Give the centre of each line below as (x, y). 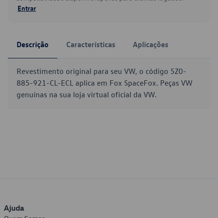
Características (91, 44)
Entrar (27, 8)
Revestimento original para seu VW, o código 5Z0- (101, 71)
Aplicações (151, 44)
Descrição (33, 44)
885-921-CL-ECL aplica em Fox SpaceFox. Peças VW (105, 83)
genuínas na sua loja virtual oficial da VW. (87, 94)
